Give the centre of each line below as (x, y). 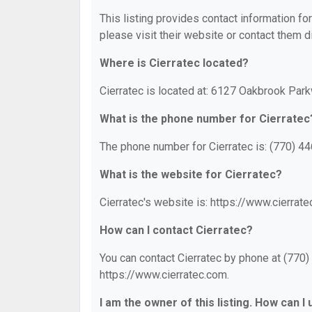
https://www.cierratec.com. (164, 275)
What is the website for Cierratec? (191, 174)
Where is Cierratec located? (174, 63)
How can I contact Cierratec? (176, 230)
